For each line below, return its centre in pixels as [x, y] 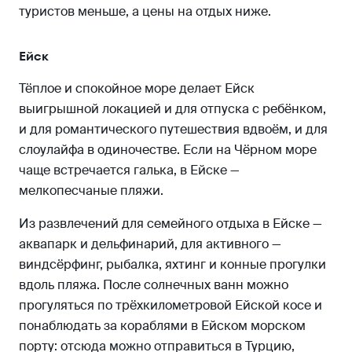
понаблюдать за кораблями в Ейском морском [162, 325]
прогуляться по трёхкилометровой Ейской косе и [170, 305]
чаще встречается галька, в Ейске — [129, 170]
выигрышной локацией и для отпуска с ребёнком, [172, 108]
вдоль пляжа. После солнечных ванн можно [154, 284]
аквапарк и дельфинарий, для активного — [150, 244]
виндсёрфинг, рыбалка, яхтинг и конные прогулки [172, 264]
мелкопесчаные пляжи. [91, 190]
